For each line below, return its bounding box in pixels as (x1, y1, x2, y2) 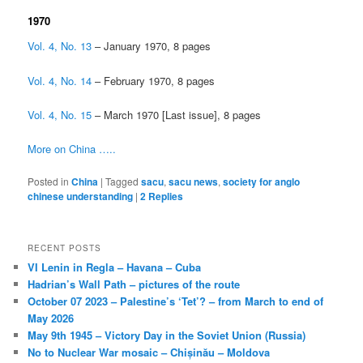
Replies (146, 188, 184, 203)
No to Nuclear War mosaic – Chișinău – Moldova (28, 344, 271, 361)
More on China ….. (28, 140, 117, 156)
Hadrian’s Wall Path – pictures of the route (28, 276, 241, 293)
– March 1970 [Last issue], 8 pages (92, 106, 262, 122)
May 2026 (28, 310, 75, 327)
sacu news (169, 173, 219, 189)
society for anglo (223, 173, 301, 189)
